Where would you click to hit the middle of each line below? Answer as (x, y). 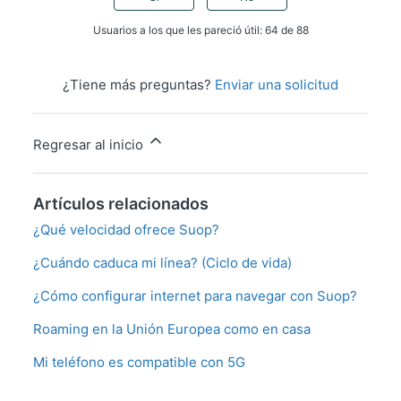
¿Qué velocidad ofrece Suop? (126, 230)
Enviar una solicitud (277, 85)
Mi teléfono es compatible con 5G (139, 363)
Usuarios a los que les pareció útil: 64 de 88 (200, 30)
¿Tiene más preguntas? (139, 85)
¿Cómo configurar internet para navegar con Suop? (195, 296)
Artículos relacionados (120, 204)
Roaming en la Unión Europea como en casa (171, 329)
